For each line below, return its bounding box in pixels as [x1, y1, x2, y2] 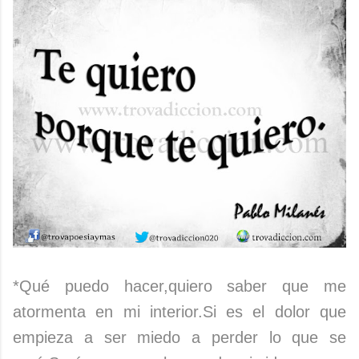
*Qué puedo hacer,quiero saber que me [13, 276, 346, 295]
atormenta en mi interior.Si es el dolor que [13, 302, 346, 321]
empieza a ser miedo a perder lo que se [13, 328, 346, 346]
